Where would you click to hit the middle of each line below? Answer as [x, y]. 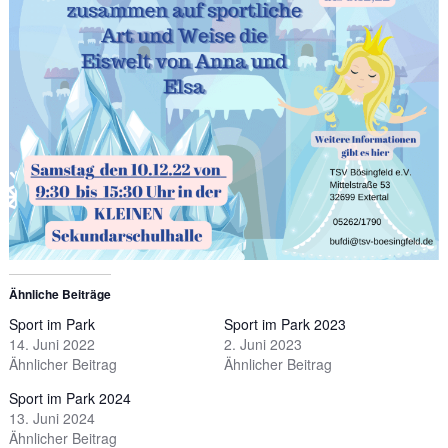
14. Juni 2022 [51, 343]
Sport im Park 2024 [69, 397]
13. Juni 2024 [51, 417]
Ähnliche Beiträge [59, 293]
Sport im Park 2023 [285, 323]
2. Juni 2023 [263, 343]
